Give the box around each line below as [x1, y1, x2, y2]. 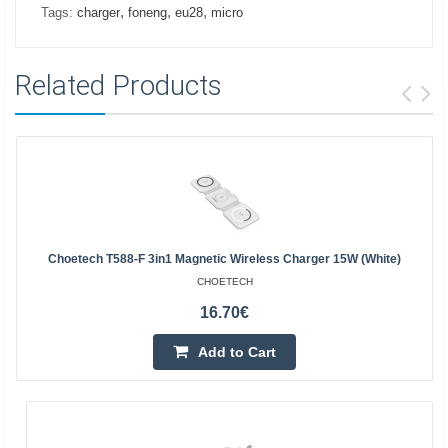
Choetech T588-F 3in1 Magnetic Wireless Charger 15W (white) [48, 252, 401, 266]
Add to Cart [198, 344, 276, 360]
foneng [128, 5, 167, 20]
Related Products [15, 69, 222, 102]
